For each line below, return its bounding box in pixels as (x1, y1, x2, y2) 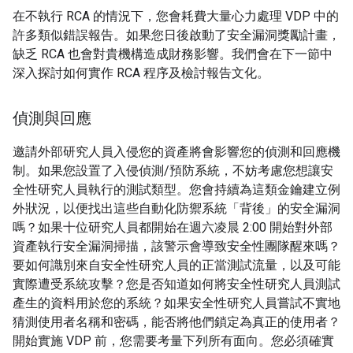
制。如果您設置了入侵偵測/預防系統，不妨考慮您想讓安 (13, 163, 333, 178)
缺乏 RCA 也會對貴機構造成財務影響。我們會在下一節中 (13, 46, 333, 61)
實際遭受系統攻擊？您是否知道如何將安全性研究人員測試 (13, 277, 340, 292)
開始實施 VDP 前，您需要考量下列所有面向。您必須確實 (13, 333, 334, 348)
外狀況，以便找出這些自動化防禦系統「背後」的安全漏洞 (13, 201, 340, 216)
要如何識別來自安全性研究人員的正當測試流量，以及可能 (13, 258, 340, 273)
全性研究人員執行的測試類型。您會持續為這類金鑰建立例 (13, 182, 340, 197)
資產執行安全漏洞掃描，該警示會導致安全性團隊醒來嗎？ (13, 239, 340, 254)
